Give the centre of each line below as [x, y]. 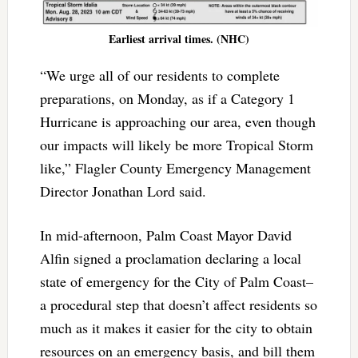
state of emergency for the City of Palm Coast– [176, 281]
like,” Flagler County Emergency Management [175, 167]
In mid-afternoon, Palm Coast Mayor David [165, 235]
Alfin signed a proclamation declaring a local [170, 258]
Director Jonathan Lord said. [123, 191]
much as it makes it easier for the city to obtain [176, 327]
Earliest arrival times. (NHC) [179, 38]
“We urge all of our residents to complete [159, 75]
